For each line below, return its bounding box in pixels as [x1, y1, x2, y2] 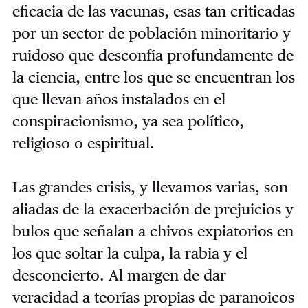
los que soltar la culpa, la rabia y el [12, 244, 247, 263]
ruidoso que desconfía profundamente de [12, 46, 294, 65]
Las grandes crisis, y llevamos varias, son [12, 178, 288, 197]
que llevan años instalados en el [12, 90, 225, 109]
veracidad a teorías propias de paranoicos [12, 288, 294, 307]
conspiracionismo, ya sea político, [12, 112, 244, 131]
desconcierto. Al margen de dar [12, 266, 226, 285]
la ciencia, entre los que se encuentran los [12, 68, 295, 87]
